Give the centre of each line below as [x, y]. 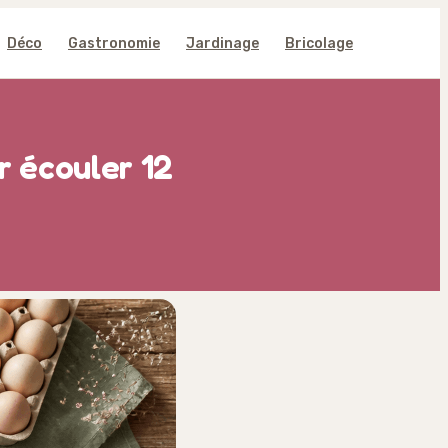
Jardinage [222, 43]
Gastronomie [114, 43]
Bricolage [319, 43]
